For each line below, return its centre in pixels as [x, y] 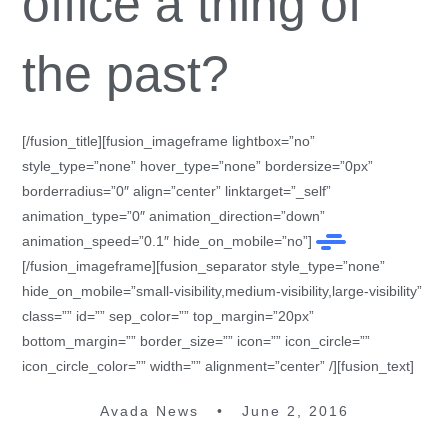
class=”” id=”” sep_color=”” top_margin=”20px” [168, 316]
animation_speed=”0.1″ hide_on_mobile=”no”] [169, 241]
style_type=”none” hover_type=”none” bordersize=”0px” [198, 166]
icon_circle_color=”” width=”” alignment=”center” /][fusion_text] [218, 366]
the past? [126, 74]
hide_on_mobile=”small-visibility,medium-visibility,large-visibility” [222, 291]
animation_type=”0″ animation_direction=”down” [174, 216]
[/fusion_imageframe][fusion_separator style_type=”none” [204, 266]
